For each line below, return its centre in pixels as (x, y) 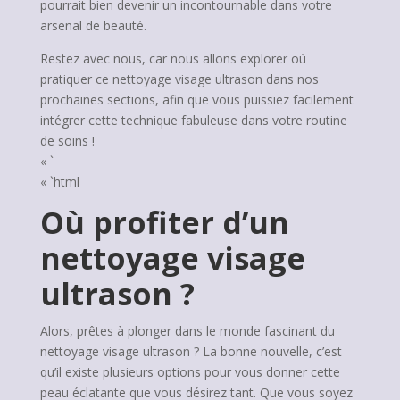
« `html (59, 182)
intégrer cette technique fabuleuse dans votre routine (193, 120)
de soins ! (67, 141)
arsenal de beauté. (93, 25)
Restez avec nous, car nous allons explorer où (173, 58)
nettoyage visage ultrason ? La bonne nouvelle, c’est (191, 351)
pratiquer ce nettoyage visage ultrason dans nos (179, 79)
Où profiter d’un (164, 222)
